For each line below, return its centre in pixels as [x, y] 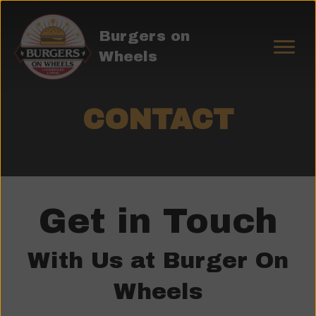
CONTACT [158, 120]
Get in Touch [158, 221]
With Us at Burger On [158, 261]
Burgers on [144, 36]
